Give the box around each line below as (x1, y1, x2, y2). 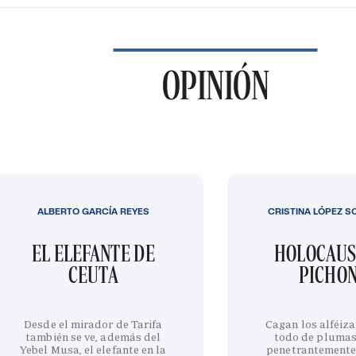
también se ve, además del (25, 329, 161, 344)
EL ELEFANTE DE (31, 238, 155, 267)
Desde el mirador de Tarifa (24, 316, 163, 331)
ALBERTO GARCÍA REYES (37, 204, 149, 218)
